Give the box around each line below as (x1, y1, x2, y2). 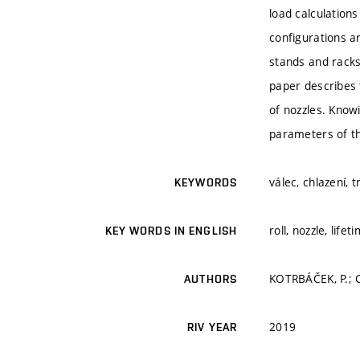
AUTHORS (184, 272, 237, 286)
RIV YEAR (187, 321, 237, 334)
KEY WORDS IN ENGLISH (104, 224, 237, 238)
